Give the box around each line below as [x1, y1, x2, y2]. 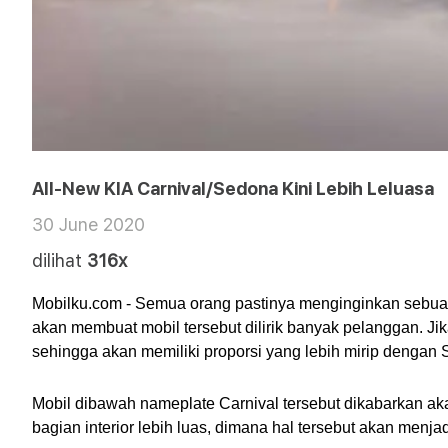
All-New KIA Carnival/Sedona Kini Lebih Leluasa [32, 178, 434, 199]
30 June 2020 [32, 214, 145, 235]
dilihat [32, 250, 82, 271]
